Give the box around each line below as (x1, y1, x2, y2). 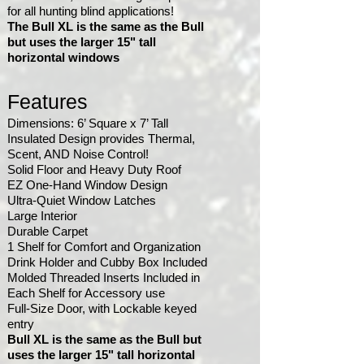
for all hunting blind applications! (7, 4, 177, 18)
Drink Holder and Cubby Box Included (7, 255, 207, 269)
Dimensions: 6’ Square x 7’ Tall (7, 116, 168, 130)
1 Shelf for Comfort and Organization (7, 240, 201, 253)
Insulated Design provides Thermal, (7, 132, 195, 145)
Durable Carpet (7, 224, 88, 238)
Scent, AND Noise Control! (7, 147, 149, 161)
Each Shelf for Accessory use (7, 286, 165, 300)
